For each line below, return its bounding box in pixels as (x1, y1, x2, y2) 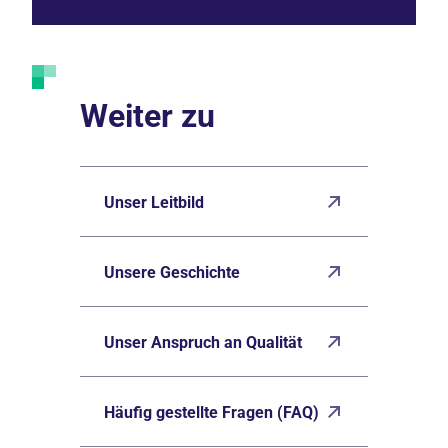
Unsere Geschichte (104, 263, 240, 282)
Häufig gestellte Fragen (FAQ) (104, 403, 319, 422)
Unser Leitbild (104, 193, 204, 212)
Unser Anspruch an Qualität (104, 333, 302, 352)
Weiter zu (80, 97, 215, 135)
